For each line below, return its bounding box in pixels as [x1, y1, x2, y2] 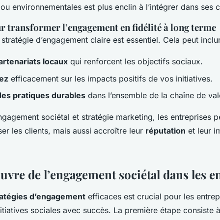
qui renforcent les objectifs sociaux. [68, 56, 203, 67]
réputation [145, 125, 186, 136]
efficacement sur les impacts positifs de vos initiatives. [8, 73, 213, 83]
